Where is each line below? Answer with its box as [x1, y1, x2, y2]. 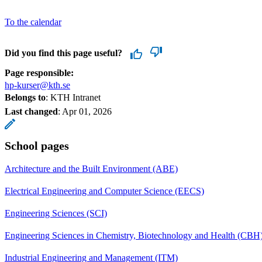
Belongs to [5, 92, 46, 102]
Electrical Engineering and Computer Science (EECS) [5, 185, 204, 196]
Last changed [5, 106, 58, 116]
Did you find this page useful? [5, 47, 122, 58]
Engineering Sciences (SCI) [5, 208, 107, 218]
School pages [5, 139, 69, 152]
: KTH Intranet [46, 92, 101, 102]
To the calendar [5, 16, 61, 27]
